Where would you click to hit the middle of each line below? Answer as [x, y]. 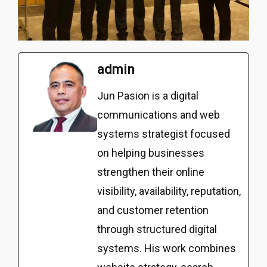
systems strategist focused [164, 134]
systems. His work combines [167, 249]
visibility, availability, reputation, [169, 191]
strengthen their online [151, 172]
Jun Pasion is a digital [148, 96]
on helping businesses [151, 153]
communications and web [159, 115]
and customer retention [153, 210]
